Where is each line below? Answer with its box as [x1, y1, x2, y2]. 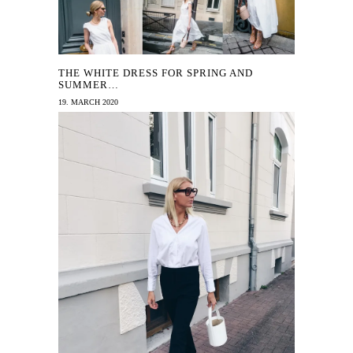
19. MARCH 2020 [58, 98, 118, 107]
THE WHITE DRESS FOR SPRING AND [58, 67, 253, 80]
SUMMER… [58, 79, 119, 91]
